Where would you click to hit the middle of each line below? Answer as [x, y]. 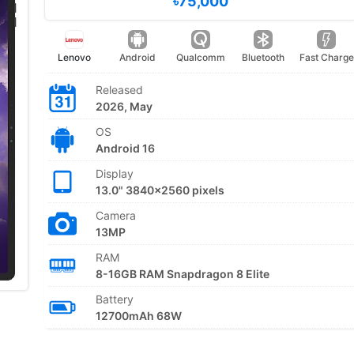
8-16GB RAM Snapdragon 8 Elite [182, 274]
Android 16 [125, 148]
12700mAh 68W [138, 316]
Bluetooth [264, 57]
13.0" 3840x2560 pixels [160, 190]
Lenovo [75, 57]
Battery [114, 299]
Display [114, 173]
